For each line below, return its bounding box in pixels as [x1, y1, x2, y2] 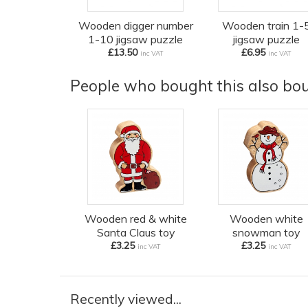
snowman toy [232, 225, 300, 240]
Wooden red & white [84, 212, 187, 226]
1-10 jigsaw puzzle [88, 32, 183, 47]
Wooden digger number [78, 19, 193, 33]
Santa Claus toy [96, 225, 175, 240]
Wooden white [229, 212, 303, 226]
